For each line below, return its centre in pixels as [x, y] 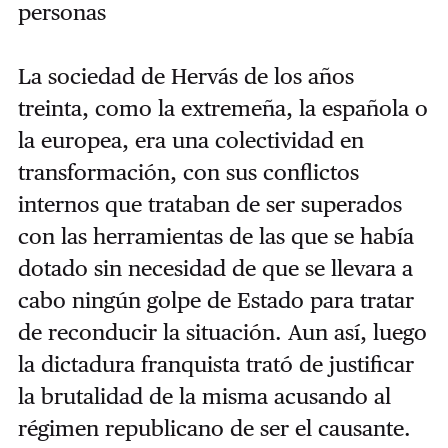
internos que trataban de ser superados [209, 204]
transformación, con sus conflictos [188, 172]
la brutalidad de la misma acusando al [204, 396]
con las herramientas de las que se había [215, 236]
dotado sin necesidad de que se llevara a [215, 268]
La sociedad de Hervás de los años [185, 76]
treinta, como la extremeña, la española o [222, 108]
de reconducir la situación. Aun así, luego [222, 332]
